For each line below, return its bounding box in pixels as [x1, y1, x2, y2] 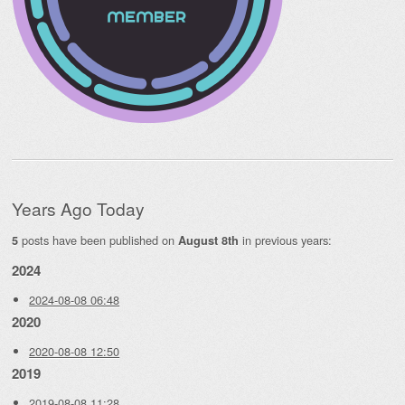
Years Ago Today [12, 195, 145, 221]
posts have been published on [18, 231, 178, 250]
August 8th [178, 232, 239, 250]
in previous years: [239, 231, 332, 250]
